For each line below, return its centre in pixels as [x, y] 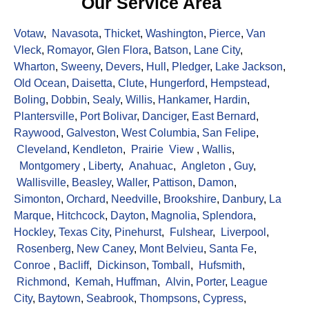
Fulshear [191, 232]
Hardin [230, 100]
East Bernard [224, 117]
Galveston [91, 133]
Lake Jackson [249, 67]
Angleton [203, 166]
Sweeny [80, 67]
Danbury [243, 199]
